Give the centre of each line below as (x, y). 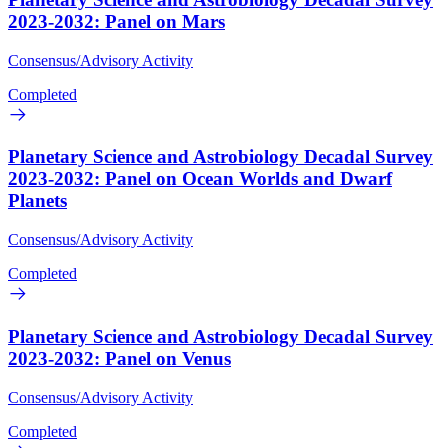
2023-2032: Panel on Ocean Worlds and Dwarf (200, 179)
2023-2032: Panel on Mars (116, 21)
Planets (37, 201)
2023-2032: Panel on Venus (119, 358)
